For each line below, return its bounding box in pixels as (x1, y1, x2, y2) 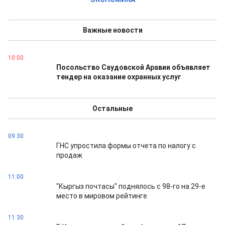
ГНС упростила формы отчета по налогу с (56, 142, 196, 150)
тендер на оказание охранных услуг (56, 73, 181, 81)
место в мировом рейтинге (56, 192, 147, 200)
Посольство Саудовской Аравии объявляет (56, 63, 210, 71)
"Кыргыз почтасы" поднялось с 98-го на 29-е (56, 182, 205, 190)
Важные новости (82, 26, 143, 34)
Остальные (92, 104, 133, 113)
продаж (56, 151, 82, 159)
